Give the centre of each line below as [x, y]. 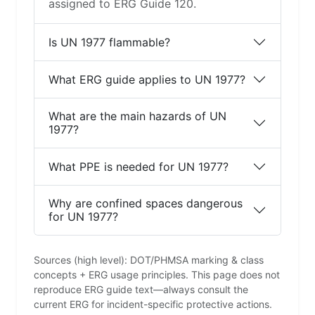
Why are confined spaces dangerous [146, 204]
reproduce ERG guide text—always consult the [141, 290]
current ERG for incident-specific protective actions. [153, 304]
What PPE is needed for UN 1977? [139, 166]
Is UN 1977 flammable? [109, 42]
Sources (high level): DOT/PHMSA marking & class [149, 260]
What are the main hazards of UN [137, 116]
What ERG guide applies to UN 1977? [147, 79]
